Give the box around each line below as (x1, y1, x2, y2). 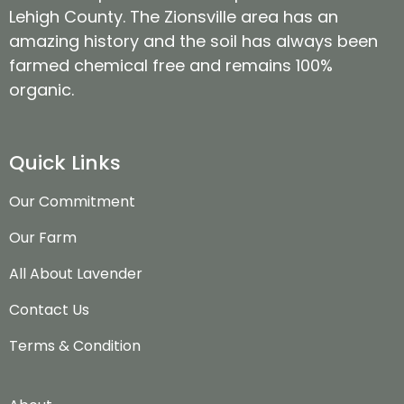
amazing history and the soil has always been (9, 30, 378, 53)
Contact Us (9, 298, 89, 320)
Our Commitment (9, 190, 135, 212)
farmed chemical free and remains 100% (9, 54, 333, 78)
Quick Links (9, 148, 121, 177)
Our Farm (9, 226, 77, 248)
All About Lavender (9, 262, 142, 284)
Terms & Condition (9, 335, 141, 356)
